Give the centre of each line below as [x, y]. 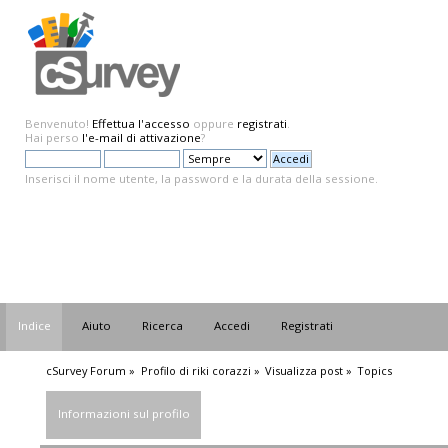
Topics [374, 370]
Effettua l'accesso [141, 123]
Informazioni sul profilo [124, 413]
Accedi [232, 326]
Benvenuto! [58, 123]
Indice [35, 326]
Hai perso [53, 137]
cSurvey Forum [86, 370]
